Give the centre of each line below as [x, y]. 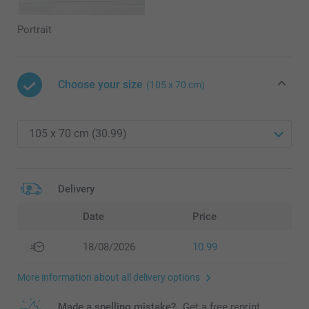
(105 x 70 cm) [176, 85]
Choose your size [100, 85]
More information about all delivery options [109, 277]
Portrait [34, 30]
